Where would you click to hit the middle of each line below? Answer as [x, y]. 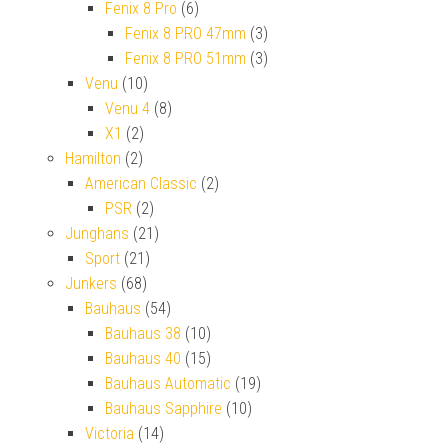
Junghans [97, 233]
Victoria [109, 433]
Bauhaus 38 [143, 333]
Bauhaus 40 [143, 358]
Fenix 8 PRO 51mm [185, 58]
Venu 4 [127, 108]
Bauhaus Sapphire [163, 408]
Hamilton [93, 158]
